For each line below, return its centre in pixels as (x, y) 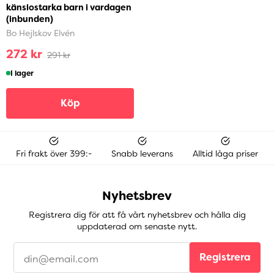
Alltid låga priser (225, 154)
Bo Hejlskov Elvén (40, 33)
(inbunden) (30, 19)
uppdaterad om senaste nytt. (137, 227)
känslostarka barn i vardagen (69, 7)
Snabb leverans (142, 154)
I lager (22, 73)
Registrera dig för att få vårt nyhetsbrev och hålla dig (137, 215)
